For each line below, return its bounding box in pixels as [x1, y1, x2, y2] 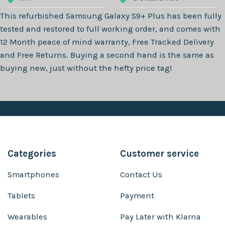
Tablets [8, 191, 35, 201]
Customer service [120, 148, 199, 159]
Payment [120, 191, 154, 201]
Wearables [8, 212, 47, 222]
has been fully [165, 11, 221, 21]
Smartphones [8, 170, 59, 180]
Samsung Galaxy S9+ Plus [66, 11, 165, 21]
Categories [8, 148, 56, 159]
